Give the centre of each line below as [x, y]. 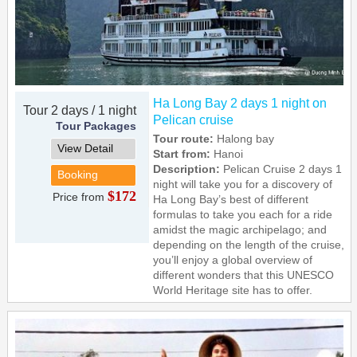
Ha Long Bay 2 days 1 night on [240, 104]
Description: [188, 169]
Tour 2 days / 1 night [80, 111]
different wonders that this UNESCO [244, 275]
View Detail [86, 149]
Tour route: [184, 139]
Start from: [184, 154]
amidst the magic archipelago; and [240, 230]
